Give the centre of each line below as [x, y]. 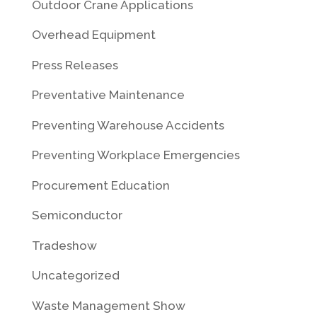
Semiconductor [77, 215]
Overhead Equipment [93, 35]
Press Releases [75, 65]
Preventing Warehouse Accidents [128, 125]
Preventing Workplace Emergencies [136, 155]
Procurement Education [100, 185]
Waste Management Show [108, 305]
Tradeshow [64, 245]
